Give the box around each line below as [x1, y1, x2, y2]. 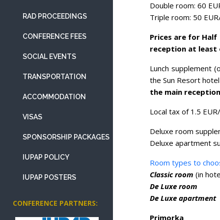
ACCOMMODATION [23, 93, 86, 101]
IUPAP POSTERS [23, 173, 76, 181]
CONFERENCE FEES [23, 32, 86, 40]
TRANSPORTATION [23, 73, 86, 81]
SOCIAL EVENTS [23, 53, 76, 60]
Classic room [150, 169, 193, 179]
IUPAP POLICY [23, 153, 69, 161]
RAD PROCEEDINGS [23, 12, 87, 20]
